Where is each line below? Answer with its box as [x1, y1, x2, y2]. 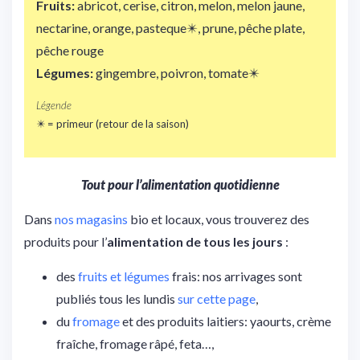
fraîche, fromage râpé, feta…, [56, 335, 214, 351]
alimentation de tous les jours [107, 233, 283, 249]
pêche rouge [36, 42, 104, 58]
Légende [36, 98, 72, 112]
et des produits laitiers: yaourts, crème [120, 313, 331, 329]
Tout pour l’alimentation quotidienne [80, 176, 280, 192]
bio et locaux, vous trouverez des [128, 211, 309, 227]
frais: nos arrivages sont [170, 268, 302, 284]
